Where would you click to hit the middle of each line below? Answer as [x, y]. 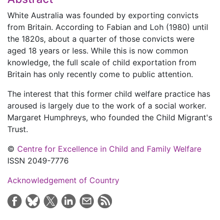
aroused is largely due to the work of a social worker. [107, 105]
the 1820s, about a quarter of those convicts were [101, 39]
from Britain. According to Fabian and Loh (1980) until [108, 27]
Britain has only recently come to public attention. [100, 74]
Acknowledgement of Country [63, 180]
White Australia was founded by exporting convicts [103, 15]
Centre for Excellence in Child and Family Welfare [109, 149]
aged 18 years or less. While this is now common [98, 50]
